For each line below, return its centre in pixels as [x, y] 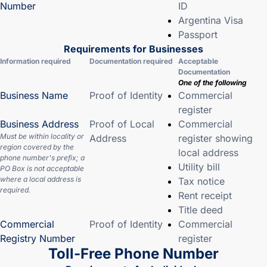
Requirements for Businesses [133, 49]
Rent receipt [205, 195]
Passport [198, 35]
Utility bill [199, 167]
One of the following [212, 83]
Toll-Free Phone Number [133, 254]
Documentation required [131, 61]
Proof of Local [122, 124]
